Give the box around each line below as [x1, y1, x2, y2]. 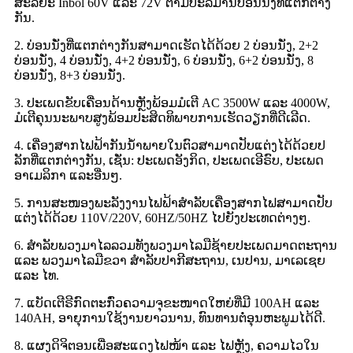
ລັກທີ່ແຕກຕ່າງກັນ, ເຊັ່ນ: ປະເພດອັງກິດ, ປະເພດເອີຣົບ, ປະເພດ [14, 153, 324, 167]
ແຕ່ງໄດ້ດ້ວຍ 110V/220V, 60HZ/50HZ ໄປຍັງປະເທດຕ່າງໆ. [14, 210, 310, 225]
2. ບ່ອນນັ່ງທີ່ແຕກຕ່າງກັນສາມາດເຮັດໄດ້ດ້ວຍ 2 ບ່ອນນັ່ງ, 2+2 [14, 38, 318, 52]
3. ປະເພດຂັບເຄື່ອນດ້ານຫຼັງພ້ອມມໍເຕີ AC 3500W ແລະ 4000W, [14, 95, 330, 110]
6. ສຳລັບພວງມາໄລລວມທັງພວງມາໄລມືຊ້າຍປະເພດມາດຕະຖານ [14, 238, 337, 252]
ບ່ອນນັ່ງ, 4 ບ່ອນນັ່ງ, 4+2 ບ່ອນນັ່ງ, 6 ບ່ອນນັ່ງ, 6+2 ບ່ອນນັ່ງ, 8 [14, 53, 314, 67]
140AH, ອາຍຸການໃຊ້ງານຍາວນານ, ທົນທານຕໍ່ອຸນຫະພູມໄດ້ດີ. [14, 310, 325, 325]
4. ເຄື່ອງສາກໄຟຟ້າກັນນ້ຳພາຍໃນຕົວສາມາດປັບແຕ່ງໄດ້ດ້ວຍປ [14, 138, 325, 152]
